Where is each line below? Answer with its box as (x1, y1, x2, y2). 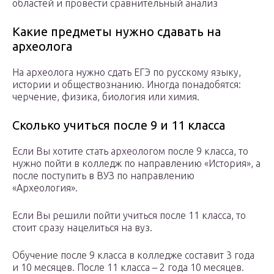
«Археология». (12, 182, 78, 194)
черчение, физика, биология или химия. (12, 91, 199, 103)
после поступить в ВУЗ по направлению (12, 170, 194, 182)
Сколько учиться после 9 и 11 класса (12, 118, 225, 133)
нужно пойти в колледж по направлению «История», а (12, 158, 261, 169)
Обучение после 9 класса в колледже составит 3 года (12, 250, 254, 261)
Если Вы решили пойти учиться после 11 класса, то (12, 210, 246, 221)
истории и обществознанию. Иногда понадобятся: (12, 79, 241, 91)
